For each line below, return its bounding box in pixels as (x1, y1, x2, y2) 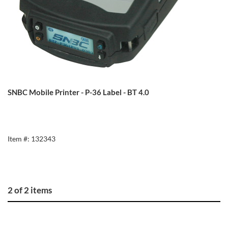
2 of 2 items (8, 185, 52, 195)
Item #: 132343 (8, 134, 55, 143)
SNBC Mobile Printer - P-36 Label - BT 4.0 (8, 88, 149, 97)
